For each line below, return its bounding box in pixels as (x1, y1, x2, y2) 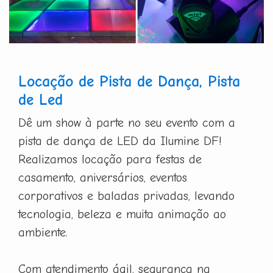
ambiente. (18, 225, 68, 239)
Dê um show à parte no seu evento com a (18, 115, 235, 130)
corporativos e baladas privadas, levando (18, 188, 235, 203)
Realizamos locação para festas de (18, 152, 202, 166)
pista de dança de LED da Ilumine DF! (18, 133, 222, 148)
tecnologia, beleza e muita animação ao (18, 207, 226, 221)
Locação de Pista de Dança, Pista (18, 72, 240, 90)
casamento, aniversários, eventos (18, 170, 187, 185)
